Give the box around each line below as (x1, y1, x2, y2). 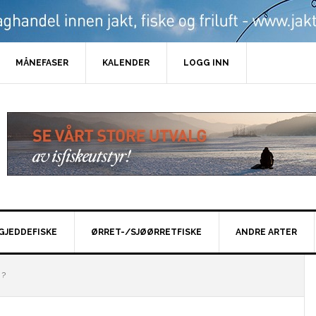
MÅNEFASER (16, 58, 68, 68)
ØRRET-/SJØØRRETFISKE (91, 227, 202, 237)
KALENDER (102, 58, 150, 68)
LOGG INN (183, 58, 229, 68)
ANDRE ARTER (236, 227, 297, 237)
